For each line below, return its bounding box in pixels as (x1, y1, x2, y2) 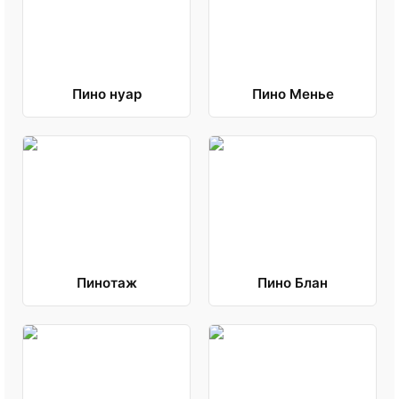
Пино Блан (257, 274, 328, 292)
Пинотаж (76, 274, 137, 292)
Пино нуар (71, 85, 142, 103)
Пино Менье (251, 85, 334, 103)
